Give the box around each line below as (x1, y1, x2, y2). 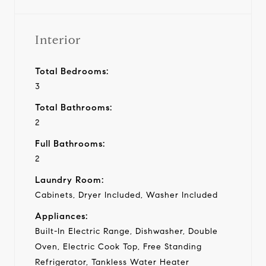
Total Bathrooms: (35, 102, 112, 113)
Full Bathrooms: (35, 138, 105, 149)
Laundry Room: (35, 174, 104, 185)
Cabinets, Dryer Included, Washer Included (35, 189, 218, 200)
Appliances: (35, 210, 88, 221)
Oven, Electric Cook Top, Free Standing (35, 241, 202, 252)
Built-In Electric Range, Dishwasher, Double (35, 226, 218, 236)
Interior (35, 32, 81, 47)
